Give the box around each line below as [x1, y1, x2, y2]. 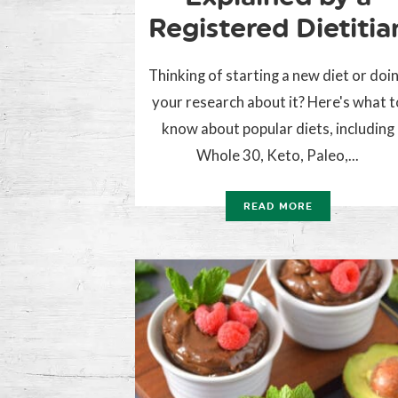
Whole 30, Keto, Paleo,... [196, 146, 360, 165]
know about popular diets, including [161, 119, 394, 139]
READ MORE [243, 201, 313, 213]
